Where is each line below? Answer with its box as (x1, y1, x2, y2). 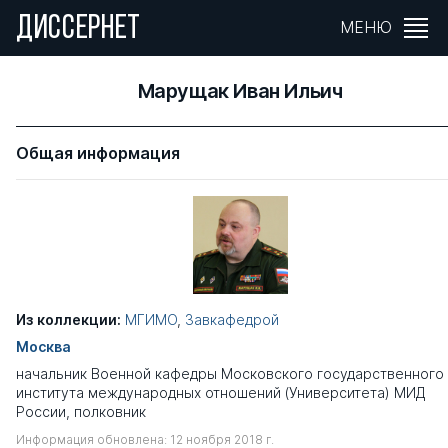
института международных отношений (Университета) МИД (16, 384, 426, 402)
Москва (16, 338, 71, 356)
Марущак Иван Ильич (137, 79, 343, 103)
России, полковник (16, 403, 146, 421)
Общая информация (16, 143, 180, 163)
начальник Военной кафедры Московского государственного (16, 365, 444, 383)
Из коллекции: (16, 311, 121, 329)
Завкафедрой (185, 311, 279, 329)
